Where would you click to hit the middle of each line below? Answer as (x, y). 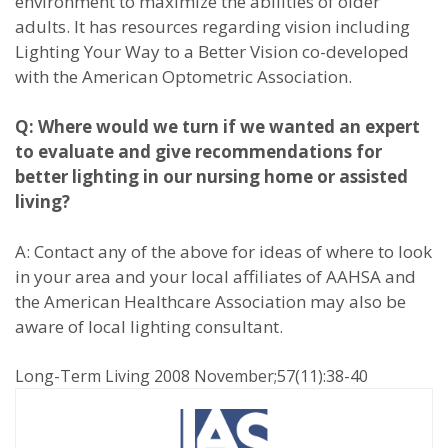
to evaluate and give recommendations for (198, 151)
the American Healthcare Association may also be (210, 301)
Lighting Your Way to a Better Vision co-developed (212, 51)
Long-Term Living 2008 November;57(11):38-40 (191, 376)
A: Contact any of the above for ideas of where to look (223, 251)
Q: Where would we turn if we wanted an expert (217, 126)
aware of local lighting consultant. (149, 326)
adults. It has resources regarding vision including (212, 26)
